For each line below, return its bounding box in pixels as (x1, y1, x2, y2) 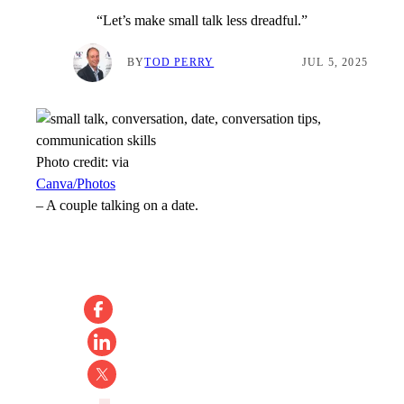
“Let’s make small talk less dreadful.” (96, 12, 308, 29)
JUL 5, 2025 (301, 56, 368, 69)
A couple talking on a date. (46, 197, 198, 214)
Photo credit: (36, 153, 112, 170)
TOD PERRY (144, 56, 215, 69)
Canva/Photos (36, 175, 115, 192)
